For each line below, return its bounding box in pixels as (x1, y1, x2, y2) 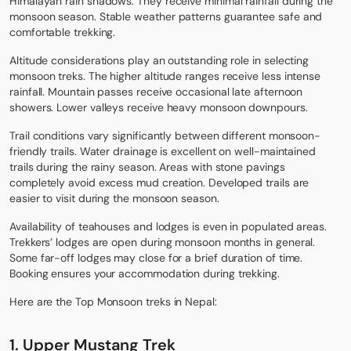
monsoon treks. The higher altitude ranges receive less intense (9, 69, 321, 84)
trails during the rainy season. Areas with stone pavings (9, 160, 285, 175)
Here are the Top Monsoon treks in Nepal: (9, 295, 217, 309)
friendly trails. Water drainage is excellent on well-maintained (9, 144, 316, 159)
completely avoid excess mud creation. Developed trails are (9, 175, 309, 190)
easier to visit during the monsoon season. (9, 191, 219, 206)
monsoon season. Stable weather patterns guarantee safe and (9, 9, 323, 24)
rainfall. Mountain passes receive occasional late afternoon (9, 85, 303, 100)
